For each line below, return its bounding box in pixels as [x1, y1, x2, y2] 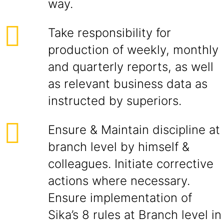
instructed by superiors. [48, 93, 181, 108]
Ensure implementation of [48, 190, 192, 205]
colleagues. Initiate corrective [48, 156, 213, 171]
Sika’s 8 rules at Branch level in [48, 207, 221, 222]
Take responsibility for [48, 25, 171, 40]
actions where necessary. [48, 173, 190, 188]
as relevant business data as [48, 76, 207, 91]
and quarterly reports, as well [48, 59, 213, 74]
